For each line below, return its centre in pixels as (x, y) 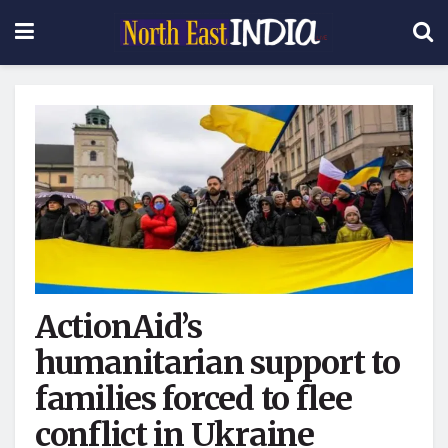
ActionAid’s (118, 327)
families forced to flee (193, 399)
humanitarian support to (217, 363)
